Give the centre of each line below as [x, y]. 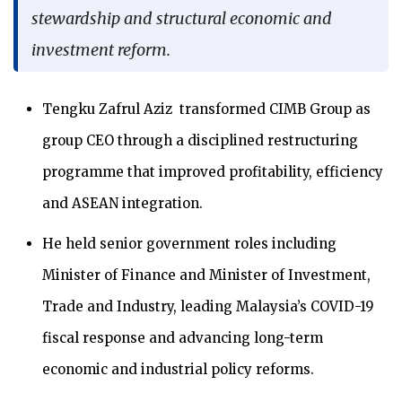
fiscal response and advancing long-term [183, 337]
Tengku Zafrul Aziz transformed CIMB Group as [206, 109]
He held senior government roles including [189, 243]
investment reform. [101, 49]
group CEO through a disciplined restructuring [200, 140]
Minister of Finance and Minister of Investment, [206, 275]
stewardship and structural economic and [182, 18]
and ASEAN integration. [122, 203]
